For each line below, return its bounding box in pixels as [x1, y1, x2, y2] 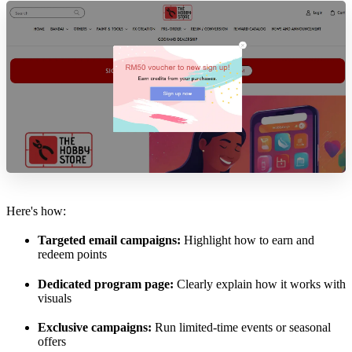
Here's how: [6, 204, 66, 218]
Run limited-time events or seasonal [152, 320, 331, 334]
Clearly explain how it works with [174, 277, 346, 291]
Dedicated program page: [38, 277, 174, 291]
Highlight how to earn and [181, 233, 314, 247]
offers [38, 334, 66, 348]
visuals [38, 291, 71, 305]
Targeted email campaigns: [38, 233, 181, 247]
